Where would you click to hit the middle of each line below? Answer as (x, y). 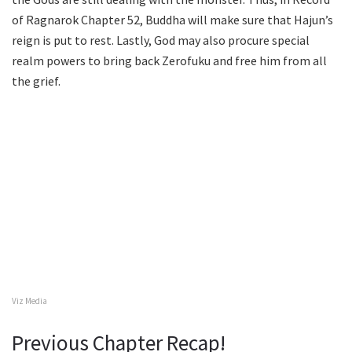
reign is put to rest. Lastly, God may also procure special (161, 40)
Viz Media (29, 301)
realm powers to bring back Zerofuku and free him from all (169, 60)
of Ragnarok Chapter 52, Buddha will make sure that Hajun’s (172, 19)
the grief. (36, 81)
